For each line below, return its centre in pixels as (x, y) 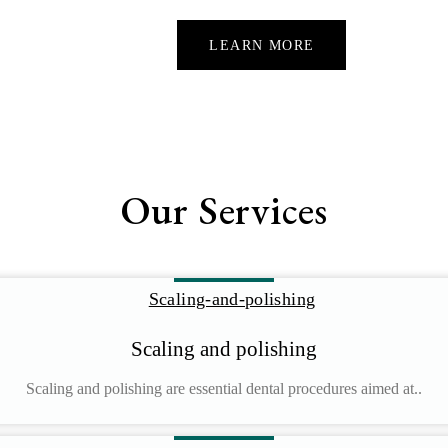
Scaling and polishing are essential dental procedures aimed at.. (224, 388)
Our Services (224, 210)
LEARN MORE (262, 45)
